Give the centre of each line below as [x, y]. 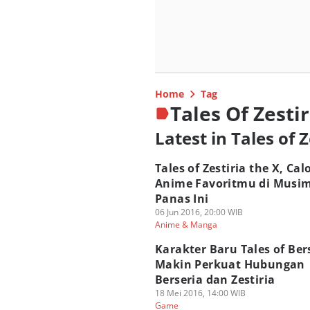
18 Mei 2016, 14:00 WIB [200, 293]
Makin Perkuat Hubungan [230, 264]
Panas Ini [182, 199]
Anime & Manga [186, 225]
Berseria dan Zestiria [215, 280]
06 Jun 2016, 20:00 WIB [199, 212]
